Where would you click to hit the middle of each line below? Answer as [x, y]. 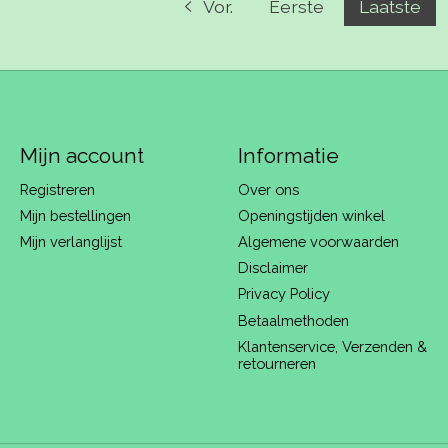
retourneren [276, 363]
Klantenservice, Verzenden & [332, 346]
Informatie [288, 155]
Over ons [268, 189]
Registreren [57, 189]
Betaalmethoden [293, 320]
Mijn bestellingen [75, 215]
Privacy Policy [283, 294]
